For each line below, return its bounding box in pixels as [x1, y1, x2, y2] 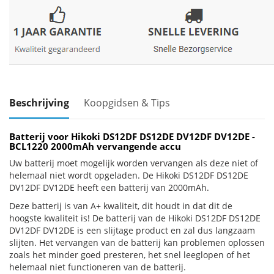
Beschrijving [9, 96, 69, 109]
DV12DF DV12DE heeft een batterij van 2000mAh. [9, 182, 209, 193]
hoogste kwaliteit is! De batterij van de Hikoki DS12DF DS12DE [9, 212, 261, 224]
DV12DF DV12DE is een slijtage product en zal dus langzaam [9, 224, 255, 236]
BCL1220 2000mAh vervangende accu [9, 140, 181, 152]
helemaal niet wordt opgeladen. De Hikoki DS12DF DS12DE [9, 169, 248, 181]
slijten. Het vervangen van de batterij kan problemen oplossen [9, 237, 265, 248]
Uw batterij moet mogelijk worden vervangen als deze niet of [9, 157, 258, 169]
